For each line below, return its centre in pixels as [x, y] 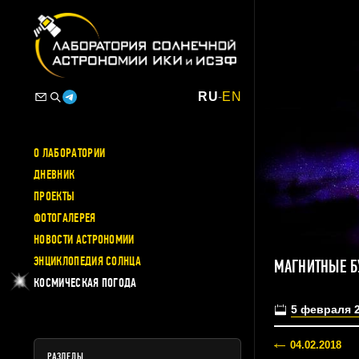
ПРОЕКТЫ [54, 196]
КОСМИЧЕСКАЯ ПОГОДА [85, 282]
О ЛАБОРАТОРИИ [70, 153]
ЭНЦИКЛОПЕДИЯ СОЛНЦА [88, 261]
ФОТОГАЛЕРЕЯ [65, 218]
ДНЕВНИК [54, 174]
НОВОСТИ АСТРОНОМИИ [84, 239]
